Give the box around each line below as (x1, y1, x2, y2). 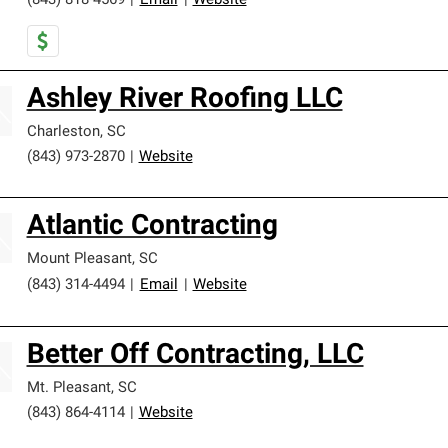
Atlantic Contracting (26, 213, 278, 241)
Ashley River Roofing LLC (26, 86, 343, 114)
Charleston (26, 125, 100, 140)
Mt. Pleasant (26, 381, 111, 396)
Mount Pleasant (26, 252, 132, 267)
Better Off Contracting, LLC (26, 342, 364, 370)
